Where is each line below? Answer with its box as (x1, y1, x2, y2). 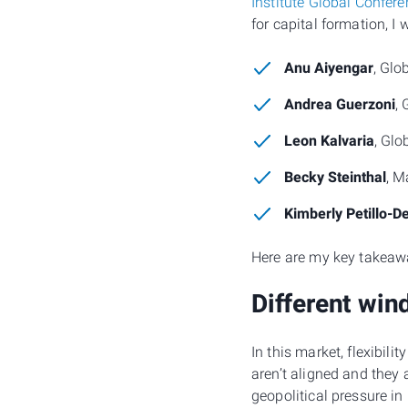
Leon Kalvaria (284, 130, 374, 152)
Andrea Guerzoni (284, 94, 395, 116)
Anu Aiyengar (284, 57, 373, 79)
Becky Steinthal (284, 167, 386, 189)
